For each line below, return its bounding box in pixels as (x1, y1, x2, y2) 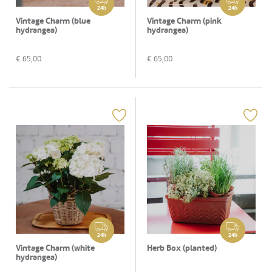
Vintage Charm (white (16, 242, 95, 253)
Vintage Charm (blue (16, 15, 90, 26)
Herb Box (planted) (147, 242, 217, 253)
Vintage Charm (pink (147, 15, 222, 26)
